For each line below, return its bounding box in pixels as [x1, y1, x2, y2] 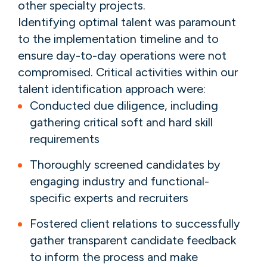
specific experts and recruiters [30, 191, 188, 206]
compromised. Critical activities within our [18, 65, 238, 80]
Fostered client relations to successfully [30, 216, 240, 231]
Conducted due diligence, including [30, 98, 218, 113]
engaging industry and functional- [30, 174, 209, 189]
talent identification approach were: [18, 82, 206, 97]
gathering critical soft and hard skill [30, 115, 213, 130]
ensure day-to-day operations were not [18, 48, 226, 63]
